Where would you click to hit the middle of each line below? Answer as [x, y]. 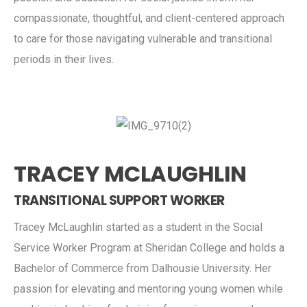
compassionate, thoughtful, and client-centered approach [149, 18]
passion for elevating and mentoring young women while [148, 288]
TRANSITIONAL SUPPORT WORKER [119, 200]
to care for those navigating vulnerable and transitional [143, 38]
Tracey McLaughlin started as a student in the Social [138, 227]
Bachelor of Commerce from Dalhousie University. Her [143, 268]
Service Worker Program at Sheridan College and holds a [149, 247]
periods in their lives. [64, 59]
